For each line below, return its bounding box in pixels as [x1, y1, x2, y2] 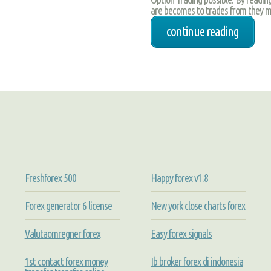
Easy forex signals [150, 227, 212, 240]
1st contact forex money [24, 255, 108, 267]
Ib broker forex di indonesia [150, 255, 243, 267]
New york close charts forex [150, 199, 245, 212]
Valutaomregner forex [24, 227, 100, 240]
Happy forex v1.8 [150, 171, 208, 184]
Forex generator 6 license [24, 199, 112, 212]
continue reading [166, 24, 239, 39]
